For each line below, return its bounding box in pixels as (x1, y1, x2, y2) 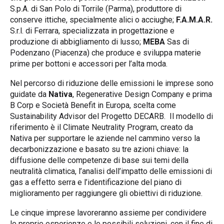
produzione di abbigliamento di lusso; (10, 36, 143, 46)
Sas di (165, 36, 189, 46)
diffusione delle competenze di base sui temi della (10, 155, 188, 165)
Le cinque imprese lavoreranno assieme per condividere (10, 207, 206, 217)
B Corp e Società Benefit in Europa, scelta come (10, 100, 176, 110)
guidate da (10, 89, 48, 99)
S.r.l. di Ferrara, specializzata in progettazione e (10, 25, 174, 35)
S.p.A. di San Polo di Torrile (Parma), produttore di (10, 3, 181, 13)
